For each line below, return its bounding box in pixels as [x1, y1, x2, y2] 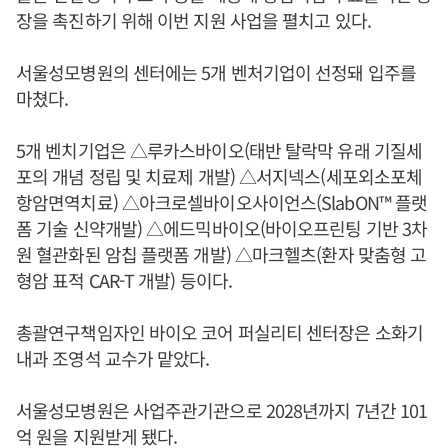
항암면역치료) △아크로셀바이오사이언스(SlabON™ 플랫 [16, 189, 428, 215]
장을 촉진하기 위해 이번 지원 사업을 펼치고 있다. [16, 7, 371, 33]
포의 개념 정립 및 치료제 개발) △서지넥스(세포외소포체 [16, 163, 423, 189]
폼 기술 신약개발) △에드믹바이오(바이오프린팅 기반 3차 [16, 215, 428, 241]
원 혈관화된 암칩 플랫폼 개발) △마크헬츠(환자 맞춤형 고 [16, 241, 427, 267]
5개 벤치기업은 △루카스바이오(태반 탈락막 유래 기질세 [16, 137, 422, 163]
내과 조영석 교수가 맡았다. [16, 345, 210, 371]
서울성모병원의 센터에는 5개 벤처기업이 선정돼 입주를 [16, 59, 416, 85]
